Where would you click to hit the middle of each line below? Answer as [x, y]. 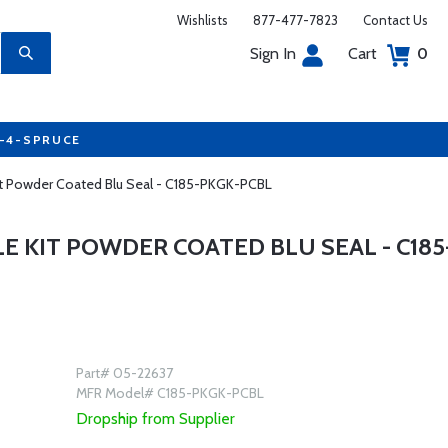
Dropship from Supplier [155, 418]
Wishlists [202, 20]
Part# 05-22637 [124, 373]
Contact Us [395, 20]
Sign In [273, 53]
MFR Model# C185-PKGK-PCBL [169, 393]
